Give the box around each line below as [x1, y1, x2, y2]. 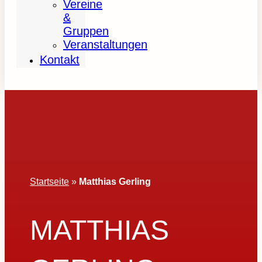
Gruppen [63, 25, 109, 37]
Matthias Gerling [79, 176, 151, 187]
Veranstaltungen [63, 38, 147, 51]
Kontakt [40, 53, 80, 66]
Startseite [30, 176, 70, 187]
